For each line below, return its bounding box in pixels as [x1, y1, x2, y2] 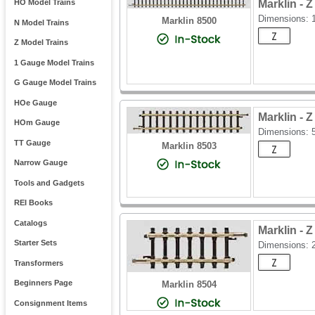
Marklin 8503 [161, 141, 217, 151]
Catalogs [13, 218, 47, 227]
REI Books [13, 198, 53, 207]
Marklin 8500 [161, 15, 217, 26]
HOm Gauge [13, 118, 60, 127]
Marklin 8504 [161, 279, 217, 290]
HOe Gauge [13, 98, 57, 107]
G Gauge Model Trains [13, 78, 96, 87]
